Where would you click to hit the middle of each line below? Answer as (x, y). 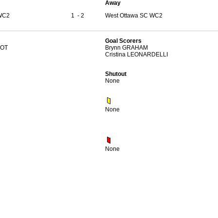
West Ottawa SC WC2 (134, 16)
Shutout (116, 74)
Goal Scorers (123, 41)
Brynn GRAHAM (126, 48)
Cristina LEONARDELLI (136, 54)
